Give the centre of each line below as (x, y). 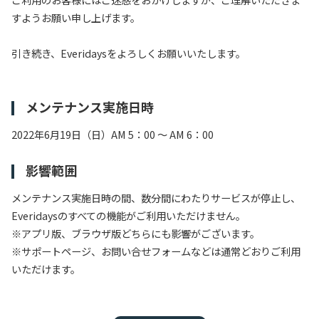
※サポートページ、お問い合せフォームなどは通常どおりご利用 (156, 251)
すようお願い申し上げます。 (76, 17)
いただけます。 (46, 269)
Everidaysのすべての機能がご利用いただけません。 (129, 215)
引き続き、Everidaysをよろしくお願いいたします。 (129, 53)
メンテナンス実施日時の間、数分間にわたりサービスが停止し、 (156, 198)
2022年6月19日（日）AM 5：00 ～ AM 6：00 (113, 134)
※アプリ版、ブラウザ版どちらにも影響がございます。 (136, 233)
